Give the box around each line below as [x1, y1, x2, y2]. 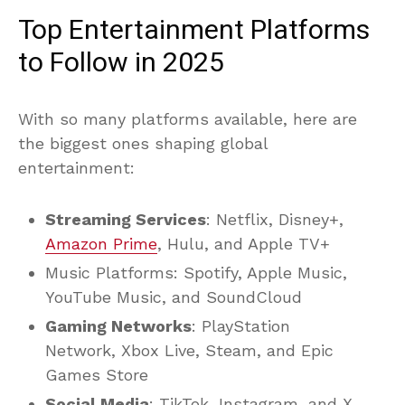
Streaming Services [45, 209, 206, 229]
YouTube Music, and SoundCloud [45, 287, 302, 306]
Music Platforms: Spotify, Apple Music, [45, 262, 347, 282]
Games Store [45, 364, 148, 384]
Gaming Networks [45, 316, 192, 335]
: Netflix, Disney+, [206, 209, 344, 229]
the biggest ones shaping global [18, 133, 268, 153]
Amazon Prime [45, 233, 157, 253]
